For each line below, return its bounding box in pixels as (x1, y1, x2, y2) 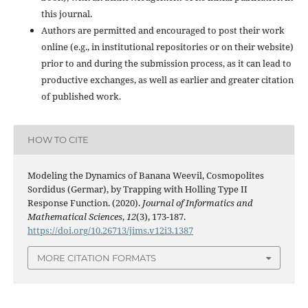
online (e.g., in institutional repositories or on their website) (41, 40, 294, 53)
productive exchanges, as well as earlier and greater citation (41, 73, 294, 86)
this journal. (41, 7, 92, 20)
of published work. (41, 89, 121, 102)
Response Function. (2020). (27, 196, 142, 209)
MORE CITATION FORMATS (37, 252, 156, 264)
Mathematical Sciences (27, 210, 122, 223)
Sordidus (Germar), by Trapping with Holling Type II (27, 182, 247, 195)
